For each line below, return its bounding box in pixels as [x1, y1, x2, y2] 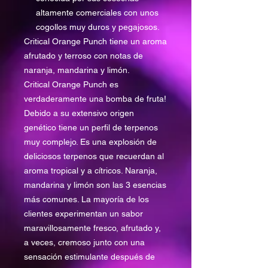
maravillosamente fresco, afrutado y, [24, 223, 161, 233]
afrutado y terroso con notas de [24, 51, 143, 61]
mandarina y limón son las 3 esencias [24, 180, 166, 190]
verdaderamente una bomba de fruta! [24, 94, 166, 104]
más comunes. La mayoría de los [24, 194, 149, 205]
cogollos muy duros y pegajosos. [36, 22, 160, 32]
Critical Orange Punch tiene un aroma [24, 36, 167, 47]
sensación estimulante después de [24, 252, 155, 262]
